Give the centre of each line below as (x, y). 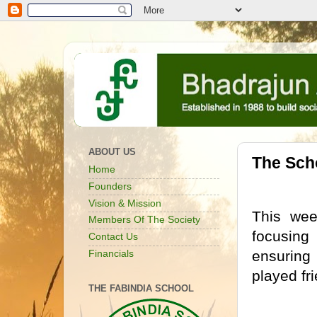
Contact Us (113, 237)
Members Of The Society (144, 220)
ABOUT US (112, 152)
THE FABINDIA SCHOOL (141, 289)
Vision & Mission (125, 203)
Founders (110, 186)
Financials (111, 253)
